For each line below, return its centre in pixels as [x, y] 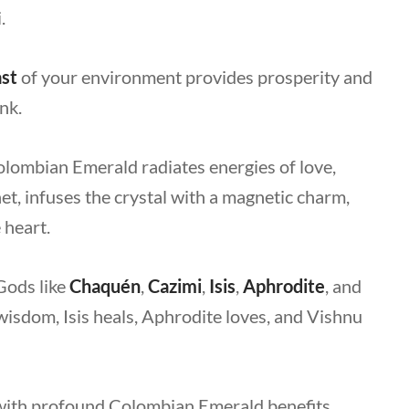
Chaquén [105, 286]
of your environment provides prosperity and [195, 77]
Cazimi [175, 286]
